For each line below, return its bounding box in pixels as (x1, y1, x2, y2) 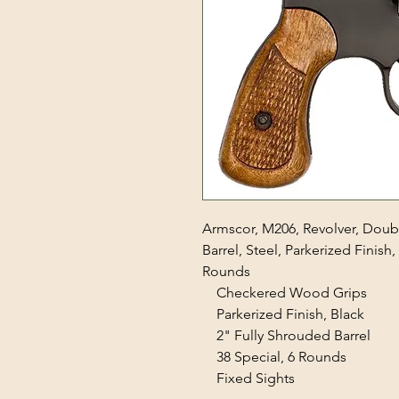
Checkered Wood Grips (202, 284, 367, 301)
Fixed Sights (202, 370, 295, 387)
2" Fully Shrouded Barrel (202, 327, 370, 344)
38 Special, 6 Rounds (202, 348, 346, 365)
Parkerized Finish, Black (202, 305, 364, 322)
